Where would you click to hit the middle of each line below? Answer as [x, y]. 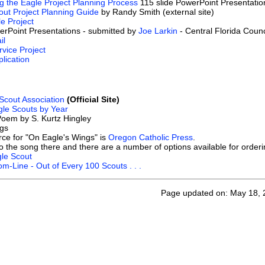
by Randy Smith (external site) [156, 12]
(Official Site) [93, 99]
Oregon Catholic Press [151, 137]
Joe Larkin [158, 31]
